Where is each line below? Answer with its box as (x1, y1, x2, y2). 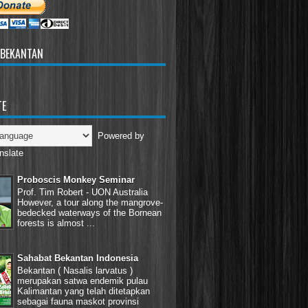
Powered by (92, 131, 144, 141)
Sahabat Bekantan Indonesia (17, 253, 138, 264)
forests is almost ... (17, 217, 95, 228)
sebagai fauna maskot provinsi (17, 296, 139, 307)
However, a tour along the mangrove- (17, 197, 163, 208)
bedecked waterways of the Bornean (17, 207, 162, 218)
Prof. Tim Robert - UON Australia (17, 186, 148, 197)
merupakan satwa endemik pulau (17, 275, 148, 286)
